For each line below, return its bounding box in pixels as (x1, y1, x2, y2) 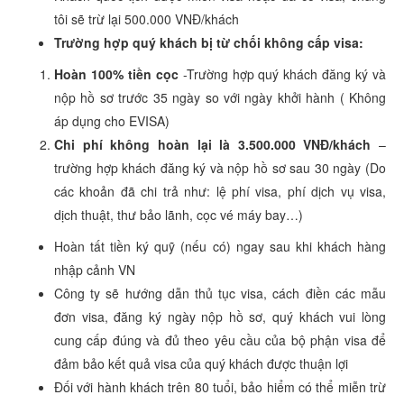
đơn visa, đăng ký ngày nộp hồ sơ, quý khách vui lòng (54, 307, 386, 326)
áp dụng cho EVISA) (54, 111, 170, 130)
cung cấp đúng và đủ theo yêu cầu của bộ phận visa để (54, 330, 386, 349)
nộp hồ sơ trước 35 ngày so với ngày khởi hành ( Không (54, 87, 386, 106)
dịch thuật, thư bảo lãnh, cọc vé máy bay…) (54, 205, 303, 224)
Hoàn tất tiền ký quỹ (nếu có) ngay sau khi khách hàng (54, 236, 386, 255)
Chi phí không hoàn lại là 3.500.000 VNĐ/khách (54, 134, 372, 153)
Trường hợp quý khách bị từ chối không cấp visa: (54, 32, 363, 51)
